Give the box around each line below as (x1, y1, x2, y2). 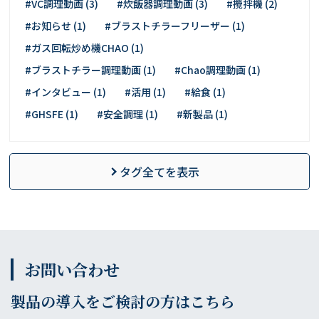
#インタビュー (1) (25, 85, 107, 100)
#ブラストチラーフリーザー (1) (105, 19, 246, 33)
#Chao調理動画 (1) (174, 63, 261, 78)
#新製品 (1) (177, 107, 229, 122)
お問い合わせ (25, 258, 119, 281)
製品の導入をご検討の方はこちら (11, 291, 235, 313)
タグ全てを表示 (119, 163, 199, 181)
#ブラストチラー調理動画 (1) (25, 63, 157, 78)
